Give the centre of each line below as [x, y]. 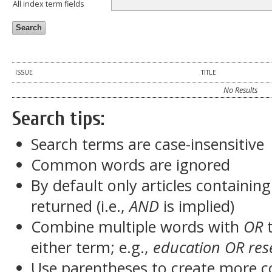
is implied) [197, 206]
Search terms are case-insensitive [148, 144]
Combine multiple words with [138, 226]
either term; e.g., [92, 247]
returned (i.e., [80, 206]
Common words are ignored [131, 165]
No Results [241, 90]
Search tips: [58, 119]
